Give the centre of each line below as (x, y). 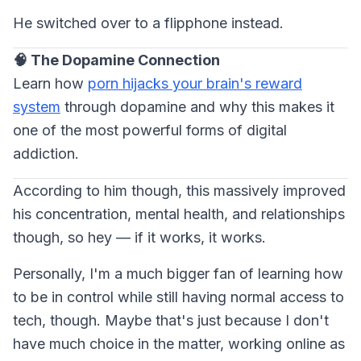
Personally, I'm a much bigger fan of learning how (178, 273)
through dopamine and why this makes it (197, 106)
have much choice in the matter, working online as (179, 343)
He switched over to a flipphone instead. (148, 23)
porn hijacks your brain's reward (195, 83)
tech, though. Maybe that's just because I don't (171, 320)
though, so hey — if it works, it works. (139, 237)
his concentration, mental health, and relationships (179, 214)
